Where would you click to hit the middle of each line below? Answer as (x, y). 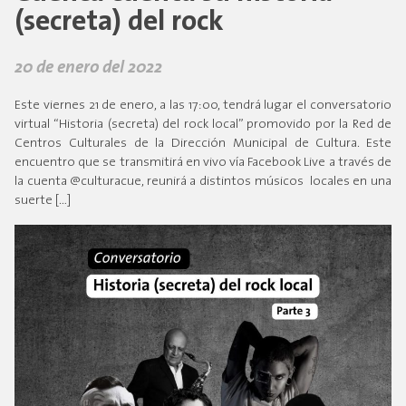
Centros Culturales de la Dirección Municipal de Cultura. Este (203, 144)
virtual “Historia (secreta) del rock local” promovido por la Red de (203, 125)
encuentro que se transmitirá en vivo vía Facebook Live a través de (203, 163)
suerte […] (43, 201)
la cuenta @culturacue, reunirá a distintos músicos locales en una (203, 182)
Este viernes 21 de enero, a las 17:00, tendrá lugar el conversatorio (203, 106)
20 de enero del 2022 (88, 69)
